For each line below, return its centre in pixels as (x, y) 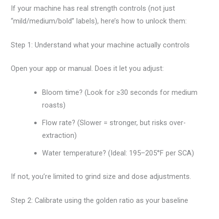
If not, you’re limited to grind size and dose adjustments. (101, 177)
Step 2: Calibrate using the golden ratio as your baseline (100, 201)
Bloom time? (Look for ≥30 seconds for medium (120, 93)
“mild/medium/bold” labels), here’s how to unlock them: (99, 21)
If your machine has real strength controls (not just (93, 8)
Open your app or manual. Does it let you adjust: (88, 68)
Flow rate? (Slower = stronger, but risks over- (114, 123)
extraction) (60, 136)
